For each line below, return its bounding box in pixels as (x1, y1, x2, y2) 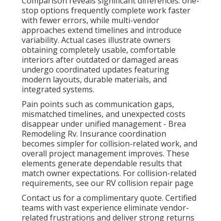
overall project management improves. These (22, 148, 189, 159)
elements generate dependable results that (22, 158, 182, 169)
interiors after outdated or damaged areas (22, 54, 179, 66)
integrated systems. (22, 84, 94, 95)
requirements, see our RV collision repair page (22, 178, 193, 189)
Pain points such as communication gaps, (22, 99, 174, 110)
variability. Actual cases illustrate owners (22, 35, 171, 46)
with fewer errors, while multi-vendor (22, 15, 159, 26)
